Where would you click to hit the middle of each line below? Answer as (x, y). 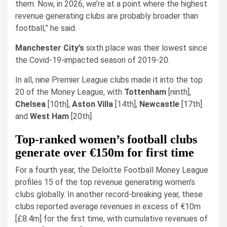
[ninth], (179, 92)
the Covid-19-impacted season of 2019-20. (92, 60)
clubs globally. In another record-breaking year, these (109, 194)
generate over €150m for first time (105, 153)
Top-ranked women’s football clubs (106, 139)
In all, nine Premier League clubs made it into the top (109, 80)
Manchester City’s (50, 48)
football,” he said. (46, 28)
